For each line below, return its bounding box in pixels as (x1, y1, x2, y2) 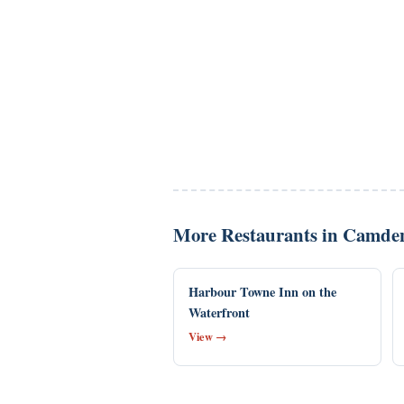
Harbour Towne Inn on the (188, 282, 336, 301)
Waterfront (188, 303, 250, 322)
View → (188, 328, 226, 344)
